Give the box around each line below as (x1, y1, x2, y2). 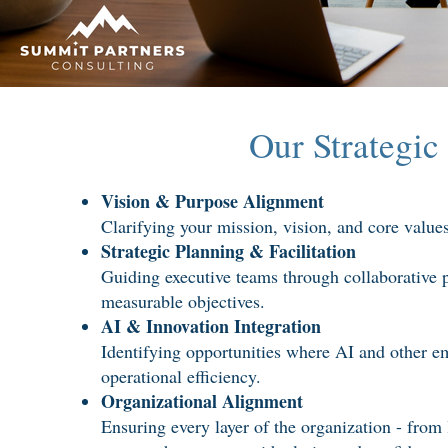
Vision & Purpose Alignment (101, 188, 324, 214)
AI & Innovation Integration (101, 313, 321, 339)
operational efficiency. (101, 364, 261, 388)
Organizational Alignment (101, 388, 303, 414)
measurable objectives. (101, 289, 265, 313)
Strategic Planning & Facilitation (101, 238, 356, 264)
